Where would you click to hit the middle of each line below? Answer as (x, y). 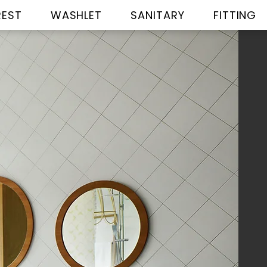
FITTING (235, 15)
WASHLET (76, 15)
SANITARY (158, 15)
